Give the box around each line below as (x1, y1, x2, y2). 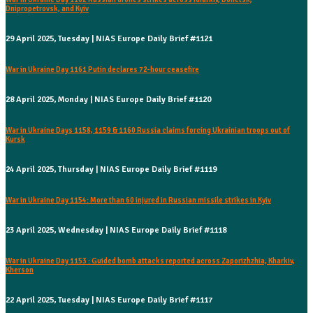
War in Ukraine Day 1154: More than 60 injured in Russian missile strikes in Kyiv (6, 196, 271, 205)
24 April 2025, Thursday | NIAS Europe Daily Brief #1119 (6, 164, 217, 175)
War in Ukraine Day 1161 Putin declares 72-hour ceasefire (6, 65, 199, 75)
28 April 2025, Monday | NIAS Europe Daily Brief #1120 (6, 94, 211, 105)
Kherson (6, 265, 34, 275)
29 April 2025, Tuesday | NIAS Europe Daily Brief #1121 (6, 34, 212, 45)
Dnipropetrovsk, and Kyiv (6, 4, 89, 14)
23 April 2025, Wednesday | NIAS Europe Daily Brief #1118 (6, 225, 226, 236)
